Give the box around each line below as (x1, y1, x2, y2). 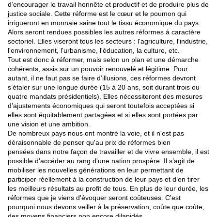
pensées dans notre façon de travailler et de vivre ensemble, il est (8, 148, 209, 156)
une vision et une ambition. (8, 120, 90, 128)
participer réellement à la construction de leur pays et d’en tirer (8, 175, 200, 184)
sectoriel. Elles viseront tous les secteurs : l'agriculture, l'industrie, (8, 37, 208, 46)
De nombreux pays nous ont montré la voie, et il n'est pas (8, 129, 184, 138)
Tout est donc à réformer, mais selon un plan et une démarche (8, 56, 199, 64)
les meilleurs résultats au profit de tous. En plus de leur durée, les (8, 185, 208, 193)
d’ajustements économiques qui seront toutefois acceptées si (8, 102, 194, 110)
